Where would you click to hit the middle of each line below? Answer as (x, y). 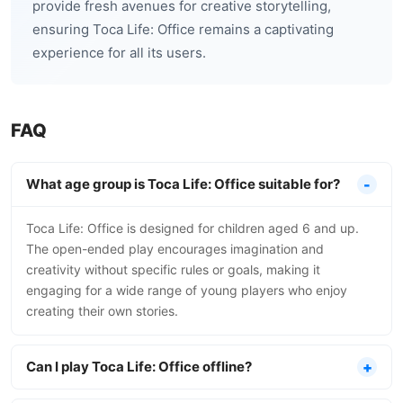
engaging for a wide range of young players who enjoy (187, 290)
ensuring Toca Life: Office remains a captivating (183, 29)
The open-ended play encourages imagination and (175, 249)
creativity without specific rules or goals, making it (173, 269)
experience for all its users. (119, 53)
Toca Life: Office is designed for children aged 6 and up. (193, 228)
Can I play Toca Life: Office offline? (139, 367)
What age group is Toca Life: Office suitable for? (183, 184)
